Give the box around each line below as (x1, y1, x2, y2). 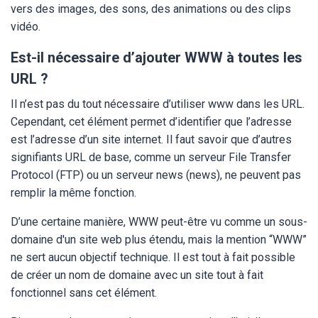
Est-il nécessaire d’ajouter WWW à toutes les (11, 49, 302, 66)
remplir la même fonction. (11, 186, 139, 199)
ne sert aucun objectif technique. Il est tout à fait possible (11, 251, 295, 264)
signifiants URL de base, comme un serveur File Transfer (11, 150, 291, 164)
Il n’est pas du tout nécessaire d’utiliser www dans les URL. (11, 97, 305, 111)
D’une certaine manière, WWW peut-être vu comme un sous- (11, 215, 307, 229)
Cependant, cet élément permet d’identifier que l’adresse (11, 115, 292, 128)
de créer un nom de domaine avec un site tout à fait (11, 268, 263, 282)
